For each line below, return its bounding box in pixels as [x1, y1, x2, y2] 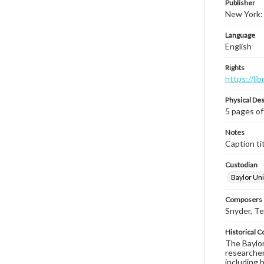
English [225, 41, 252, 51]
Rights [225, 63, 245, 72]
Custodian [225, 160, 258, 169]
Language [225, 31, 255, 39]
